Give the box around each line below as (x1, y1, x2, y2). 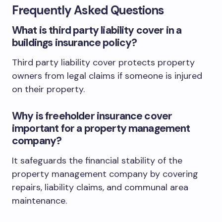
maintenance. (12, 194, 67, 207)
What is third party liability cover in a (12, 23, 182, 37)
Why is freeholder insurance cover (12, 109, 172, 123)
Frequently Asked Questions (12, 2, 164, 18)
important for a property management (12, 121, 190, 135)
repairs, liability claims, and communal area (12, 181, 188, 193)
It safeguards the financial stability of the (12, 154, 182, 166)
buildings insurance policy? (12, 35, 137, 50)
